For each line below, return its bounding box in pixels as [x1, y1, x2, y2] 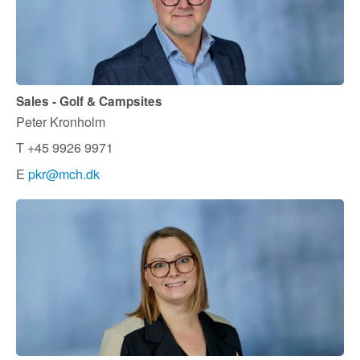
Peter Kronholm [16, 111, 105, 131]
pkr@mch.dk [28, 163, 100, 183]
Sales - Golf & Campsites [16, 92, 162, 111]
